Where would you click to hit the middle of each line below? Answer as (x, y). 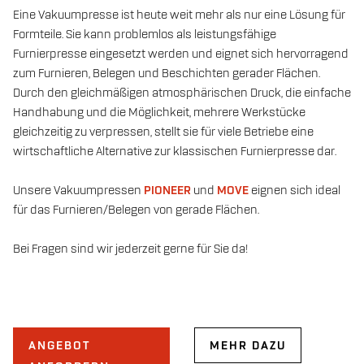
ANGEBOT (59, 346)
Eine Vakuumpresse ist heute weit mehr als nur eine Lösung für (179, 15)
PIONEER (167, 191)
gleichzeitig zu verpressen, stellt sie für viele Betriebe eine (163, 132)
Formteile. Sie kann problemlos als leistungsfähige (145, 35)
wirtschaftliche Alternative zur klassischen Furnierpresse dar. (175, 152)
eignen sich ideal (295, 191)
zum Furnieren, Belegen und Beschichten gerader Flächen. (167, 74)
